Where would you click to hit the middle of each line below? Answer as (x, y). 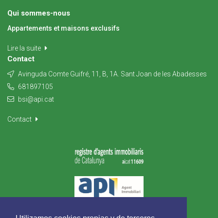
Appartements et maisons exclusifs (64, 28)
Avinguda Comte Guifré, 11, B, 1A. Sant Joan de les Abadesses (112, 74)
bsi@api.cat (36, 99)
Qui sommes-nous (39, 13)
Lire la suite (25, 48)
